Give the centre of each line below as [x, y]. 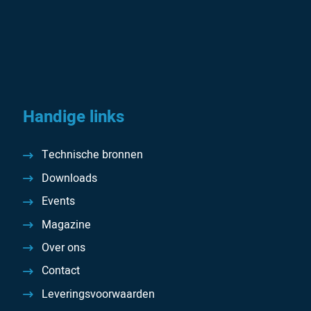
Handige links [74, 117]
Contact [60, 271]
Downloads [69, 178]
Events [58, 202]
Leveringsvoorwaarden [98, 294]
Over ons [63, 247]
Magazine [66, 225]
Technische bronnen [92, 155]
